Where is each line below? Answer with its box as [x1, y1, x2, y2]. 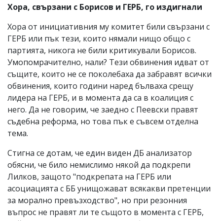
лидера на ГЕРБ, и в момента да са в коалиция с [7, 92, 193, 103]
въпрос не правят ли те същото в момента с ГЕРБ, [7, 206, 204, 218]
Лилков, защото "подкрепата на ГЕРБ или [7, 171, 171, 182]
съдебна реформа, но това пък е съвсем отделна [7, 115, 198, 127]
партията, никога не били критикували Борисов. [7, 44, 196, 56]
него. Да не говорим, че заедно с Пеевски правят [7, 104, 198, 115]
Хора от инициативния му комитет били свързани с [7, 21, 210, 32]
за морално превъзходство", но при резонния [7, 194, 187, 206]
